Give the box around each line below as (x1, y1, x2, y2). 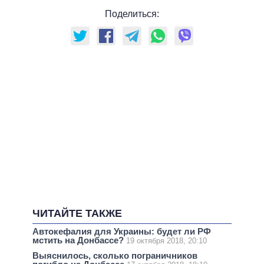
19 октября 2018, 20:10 (126, 236, 207, 245)
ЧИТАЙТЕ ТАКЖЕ (32, 207, 122, 220)
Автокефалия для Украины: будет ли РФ (32, 226, 211, 236)
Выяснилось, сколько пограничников (32, 250, 197, 260)
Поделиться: (105, 9, 159, 19)
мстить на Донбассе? (32, 235, 126, 245)
